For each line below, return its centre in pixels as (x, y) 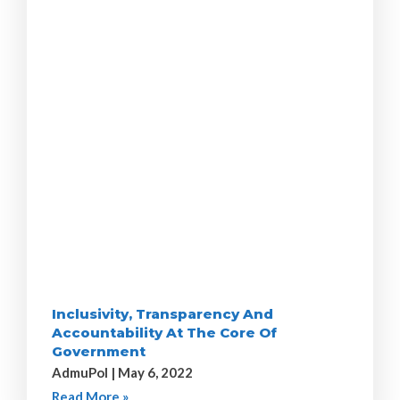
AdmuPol (81, 373)
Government (99, 352)
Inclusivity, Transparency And (162, 314)
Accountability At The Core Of (164, 333)
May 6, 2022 (154, 373)
